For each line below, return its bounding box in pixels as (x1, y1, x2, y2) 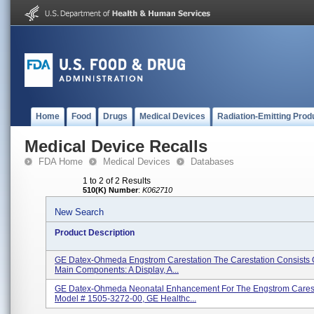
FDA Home (39, 156, 83, 167)
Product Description (55, 228, 135, 238)
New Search (55, 207, 104, 217)
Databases (191, 156, 234, 167)
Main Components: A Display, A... (55, 265, 179, 275)
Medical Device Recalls (25, 137, 207, 156)
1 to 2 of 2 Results (83, 176, 151, 186)
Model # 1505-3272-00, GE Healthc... (55, 294, 196, 303)
